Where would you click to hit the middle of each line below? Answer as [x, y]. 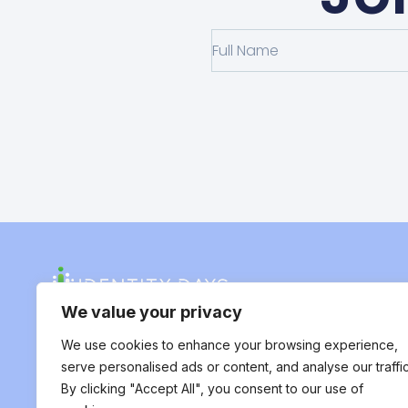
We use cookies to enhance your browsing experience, [229, 345]
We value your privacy [152, 312]
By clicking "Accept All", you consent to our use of [212, 388]
